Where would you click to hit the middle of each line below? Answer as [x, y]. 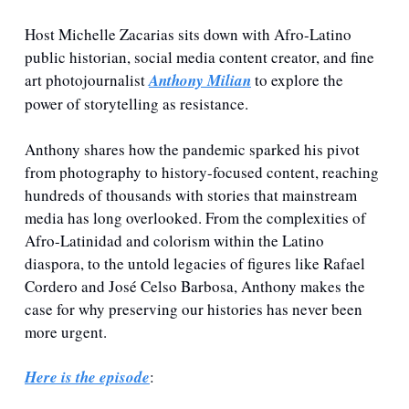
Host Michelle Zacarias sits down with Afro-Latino [188, 35]
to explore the [297, 80]
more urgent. [66, 332]
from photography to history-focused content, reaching [202, 173]
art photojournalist [87, 80]
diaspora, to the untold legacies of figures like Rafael [195, 264]
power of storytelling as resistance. [138, 104]
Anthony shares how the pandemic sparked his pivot [192, 150]
